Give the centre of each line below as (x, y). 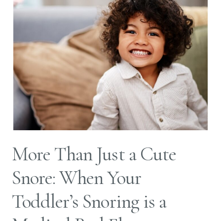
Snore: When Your (76, 177)
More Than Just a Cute (94, 154)
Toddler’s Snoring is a (89, 201)
